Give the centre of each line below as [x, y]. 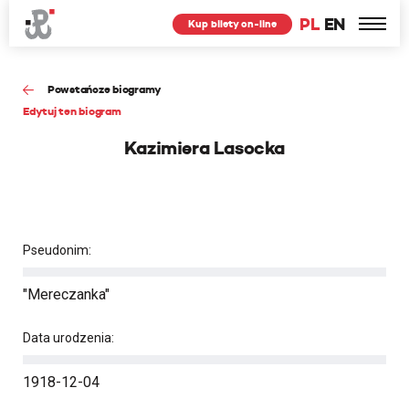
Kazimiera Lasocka [204, 148]
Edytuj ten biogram [72, 111]
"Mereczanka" [66, 294]
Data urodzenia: [68, 338]
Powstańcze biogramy [105, 89]
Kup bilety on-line [233, 24]
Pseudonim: [57, 250]
